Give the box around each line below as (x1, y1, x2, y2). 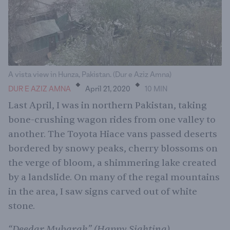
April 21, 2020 (85, 85, 130, 93)
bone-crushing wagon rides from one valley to (8, 114, 216, 126)
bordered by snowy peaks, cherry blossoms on (8, 143, 218, 155)
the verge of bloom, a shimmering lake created (8, 157, 217, 169)
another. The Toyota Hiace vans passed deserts (8, 128, 217, 140)
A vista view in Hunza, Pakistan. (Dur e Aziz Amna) (8, 71, 171, 79)
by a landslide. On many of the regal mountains (8, 171, 220, 183)
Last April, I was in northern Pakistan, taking (8, 100, 207, 111)
